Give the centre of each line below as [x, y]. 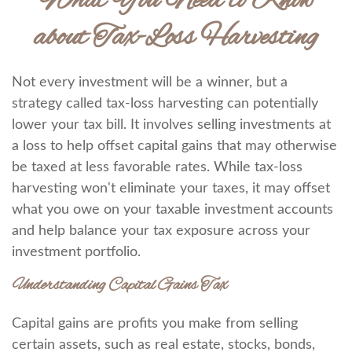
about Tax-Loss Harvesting [176, 38]
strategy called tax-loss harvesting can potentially [165, 104]
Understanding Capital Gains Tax [119, 286]
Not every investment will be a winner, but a [150, 82]
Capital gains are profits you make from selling [155, 324]
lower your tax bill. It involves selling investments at [171, 125]
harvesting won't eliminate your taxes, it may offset [171, 189]
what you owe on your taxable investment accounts [172, 210]
